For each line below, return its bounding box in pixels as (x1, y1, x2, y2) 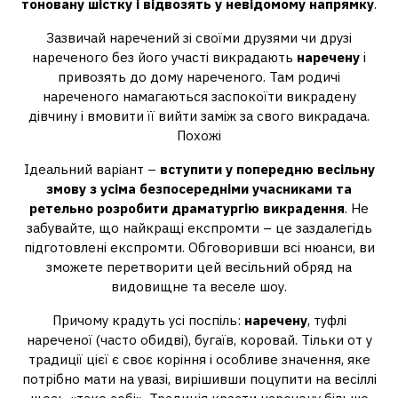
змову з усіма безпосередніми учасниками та (46, 180, 352, 197)
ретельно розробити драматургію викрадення (29, 200, 345, 217)
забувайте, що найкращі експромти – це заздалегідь (26, 219, 372, 236)
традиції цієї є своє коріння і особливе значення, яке (28, 351, 370, 368)
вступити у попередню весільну (159, 161, 375, 178)
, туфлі (306, 312, 346, 329)
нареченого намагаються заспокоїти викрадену (42, 88, 356, 105)
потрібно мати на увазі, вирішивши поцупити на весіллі (21, 370, 377, 387)
